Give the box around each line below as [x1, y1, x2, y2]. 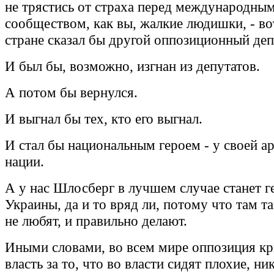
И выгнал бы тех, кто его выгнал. [5, 111, 202, 127]
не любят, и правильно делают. [5, 213, 187, 229]
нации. [5, 154, 44, 170]
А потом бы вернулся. [5, 84, 138, 101]
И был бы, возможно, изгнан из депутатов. [5, 58, 260, 75]
